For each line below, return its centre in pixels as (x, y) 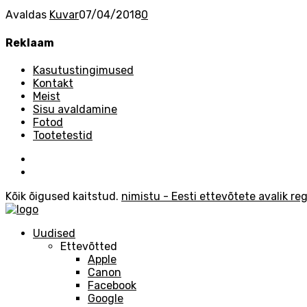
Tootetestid (63, 135)
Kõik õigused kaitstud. (63, 196)
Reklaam (30, 42)
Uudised (54, 233)
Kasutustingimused (83, 70)
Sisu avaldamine (75, 109)
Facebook (112, 285)
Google (106, 298)
